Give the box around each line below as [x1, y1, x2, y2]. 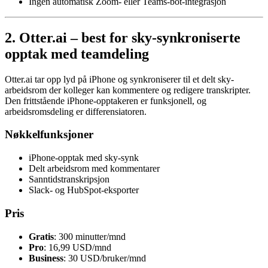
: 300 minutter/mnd [54, 231, 126, 242]
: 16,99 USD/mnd [44, 242, 111, 252]
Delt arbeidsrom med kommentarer [29, 163, 160, 174]
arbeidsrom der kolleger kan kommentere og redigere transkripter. [5, 84, 251, 95]
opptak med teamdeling [5, 45, 149, 62]
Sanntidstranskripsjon [29, 174, 109, 185]
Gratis [29, 231, 54, 242]
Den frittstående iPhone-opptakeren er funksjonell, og [5, 95, 206, 106]
